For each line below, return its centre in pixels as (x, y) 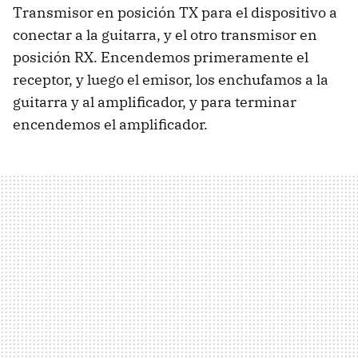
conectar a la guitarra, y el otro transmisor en (165, 35)
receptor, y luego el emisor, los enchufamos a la (171, 80)
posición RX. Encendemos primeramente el (161, 58)
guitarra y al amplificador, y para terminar (155, 102)
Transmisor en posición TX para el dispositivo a (175, 13)
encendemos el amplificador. (110, 125)
